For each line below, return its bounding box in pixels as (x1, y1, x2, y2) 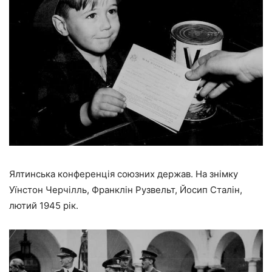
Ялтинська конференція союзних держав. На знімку (9, 168, 238, 180)
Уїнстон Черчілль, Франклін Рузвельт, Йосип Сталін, (9, 184, 242, 196)
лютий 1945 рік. (9, 200, 78, 212)
